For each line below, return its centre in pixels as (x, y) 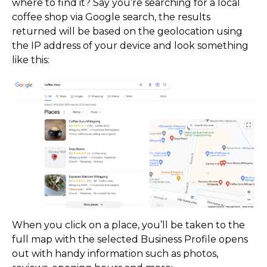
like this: (31, 60)
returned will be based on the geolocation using (127, 32)
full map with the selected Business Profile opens (130, 239)
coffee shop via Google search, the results (111, 17)
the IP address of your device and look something (130, 46)
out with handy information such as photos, (115, 253)
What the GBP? (90, 171)
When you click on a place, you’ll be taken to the (128, 225)
